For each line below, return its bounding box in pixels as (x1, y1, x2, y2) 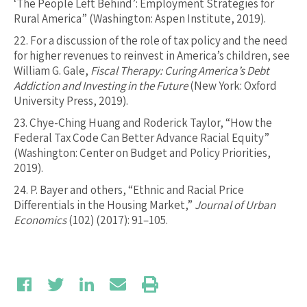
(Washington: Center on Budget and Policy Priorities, (14, 145, 271, 161)
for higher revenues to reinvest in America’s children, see (14, 48, 290, 64)
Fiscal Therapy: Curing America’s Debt (90, 63, 269, 79)
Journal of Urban (195, 197, 275, 213)
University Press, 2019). (14, 93, 128, 109)
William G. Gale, (14, 63, 90, 79)
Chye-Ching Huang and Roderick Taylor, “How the (29, 115, 272, 131)
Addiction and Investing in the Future (14, 78, 188, 94)
